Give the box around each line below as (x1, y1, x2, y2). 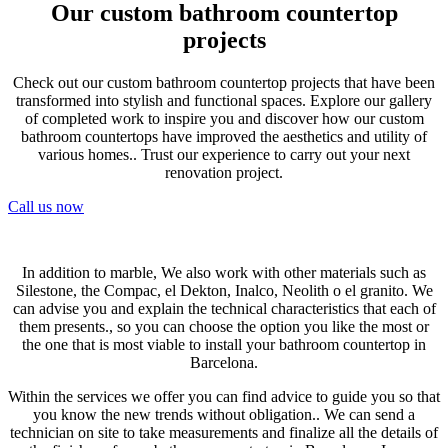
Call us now (8, 198, 84, 216)
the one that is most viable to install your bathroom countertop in (22, 336, 426, 354)
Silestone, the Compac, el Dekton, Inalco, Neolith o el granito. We (15, 282, 433, 300)
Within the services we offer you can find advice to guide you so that (8, 388, 440, 406)
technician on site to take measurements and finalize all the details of (10, 424, 438, 442)
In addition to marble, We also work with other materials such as (22, 264, 426, 282)
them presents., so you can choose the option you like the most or (19, 318, 429, 336)
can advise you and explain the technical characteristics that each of (12, 300, 436, 318)
